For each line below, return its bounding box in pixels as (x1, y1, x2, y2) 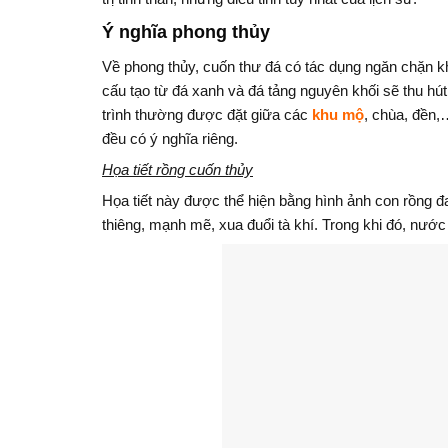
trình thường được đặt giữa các (102, 105, 312, 123)
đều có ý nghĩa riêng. (102, 129, 238, 147)
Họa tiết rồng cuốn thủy (102, 160, 253, 178)
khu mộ (312, 105, 364, 123)
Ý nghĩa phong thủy (102, 21, 270, 42)
